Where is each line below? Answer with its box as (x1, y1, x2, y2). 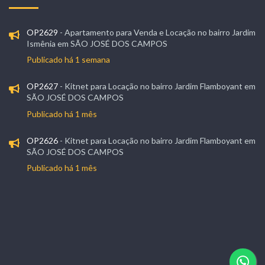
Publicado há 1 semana (26, 54, 110, 65)
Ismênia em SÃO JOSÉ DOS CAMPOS (26, 38, 167, 49)
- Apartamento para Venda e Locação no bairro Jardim (57, 27, 256, 37)
